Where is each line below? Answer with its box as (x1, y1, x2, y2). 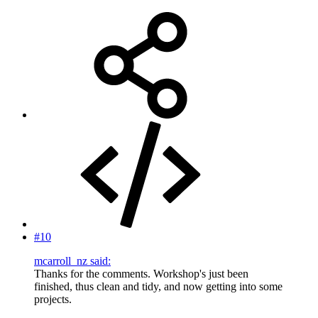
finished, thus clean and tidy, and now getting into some (34, 280, 283, 292)
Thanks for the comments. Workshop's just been (34, 267, 248, 280)
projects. (34, 292, 72, 305)
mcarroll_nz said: (34, 254, 111, 267)
